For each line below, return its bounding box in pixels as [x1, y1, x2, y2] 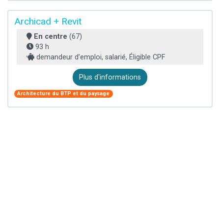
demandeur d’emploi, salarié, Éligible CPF [34, 53, 165, 62]
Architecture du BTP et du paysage [17, 90, 110, 97]
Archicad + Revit [14, 16, 82, 27]
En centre [34, 32, 67, 41]
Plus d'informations [79, 73, 141, 82]
